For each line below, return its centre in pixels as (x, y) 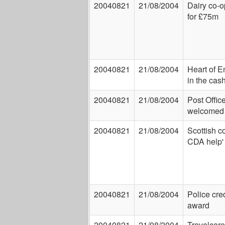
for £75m (203, 16)
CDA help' (205, 141)
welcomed (205, 111)
